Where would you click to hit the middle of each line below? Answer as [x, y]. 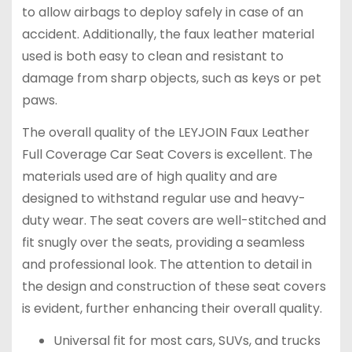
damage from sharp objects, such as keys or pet [171, 79]
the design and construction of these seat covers [174, 287]
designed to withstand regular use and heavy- [163, 199]
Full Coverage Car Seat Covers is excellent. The [167, 155]
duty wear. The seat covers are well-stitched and [174, 221]
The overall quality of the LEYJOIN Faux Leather [165, 133]
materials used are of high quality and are [149, 177]
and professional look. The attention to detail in [167, 265]
